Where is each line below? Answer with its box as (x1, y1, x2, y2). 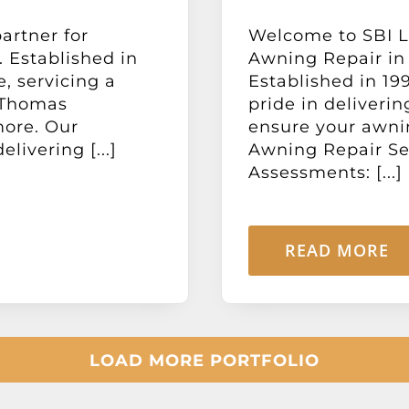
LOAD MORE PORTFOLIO (89, 351, 320, 372)
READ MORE (284, 239, 389, 262)
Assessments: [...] (247, 163, 403, 184)
